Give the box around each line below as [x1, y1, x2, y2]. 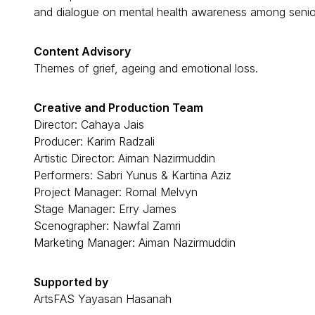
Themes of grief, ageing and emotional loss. [34, 60, 258, 75]
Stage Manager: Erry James [34, 201, 176, 216]
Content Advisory [34, 44, 131, 58]
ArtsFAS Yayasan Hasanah [34, 291, 172, 306]
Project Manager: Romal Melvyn [34, 184, 198, 199]
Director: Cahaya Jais [34, 117, 144, 131]
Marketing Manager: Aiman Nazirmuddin [34, 235, 236, 250]
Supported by [34, 274, 108, 289]
